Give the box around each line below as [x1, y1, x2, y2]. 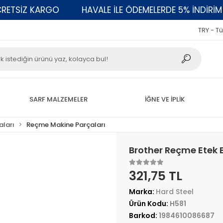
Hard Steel [155, 187, 194, 197]
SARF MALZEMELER [29, 94, 88, 104]
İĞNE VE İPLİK [144, 94, 185, 104]
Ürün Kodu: [128, 199, 170, 209]
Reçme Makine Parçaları [26, 120, 106, 129]
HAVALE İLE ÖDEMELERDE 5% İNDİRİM [62, 3, 203, 16]
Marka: [128, 187, 156, 197]
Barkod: [128, 211, 159, 221]
